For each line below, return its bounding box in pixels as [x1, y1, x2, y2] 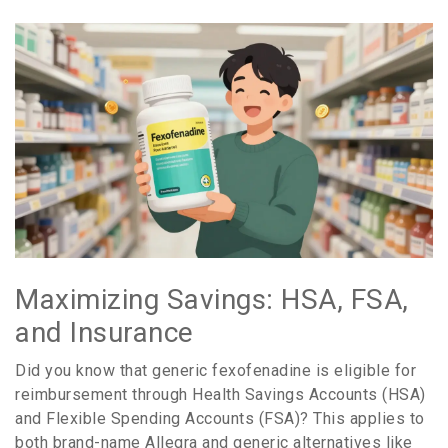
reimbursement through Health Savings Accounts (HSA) [15, 385, 426, 405]
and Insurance [15, 316, 194, 350]
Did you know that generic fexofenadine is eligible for [15, 361, 416, 381]
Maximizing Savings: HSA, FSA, [15, 283, 409, 317]
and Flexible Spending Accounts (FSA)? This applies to [15, 409, 425, 429]
